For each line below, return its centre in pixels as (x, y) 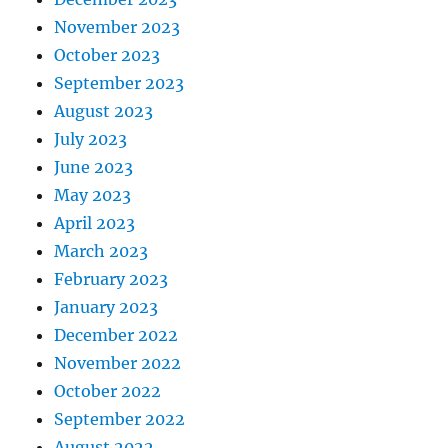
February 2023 (111, 279)
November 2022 (118, 363)
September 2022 (120, 419)
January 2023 (106, 307)
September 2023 (119, 83)
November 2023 (117, 27)
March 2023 (101, 251)
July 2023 (91, 139)
